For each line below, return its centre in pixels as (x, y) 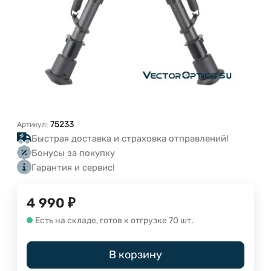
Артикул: (32, 124)
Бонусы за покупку (73, 153)
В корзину (135, 254)
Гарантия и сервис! (73, 167)
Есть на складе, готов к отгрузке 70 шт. (114, 220)
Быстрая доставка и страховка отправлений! (130, 138)
